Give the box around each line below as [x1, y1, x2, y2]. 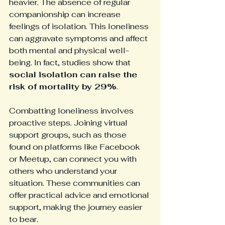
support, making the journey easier [9, 202, 144, 212]
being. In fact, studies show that [9, 57, 133, 68]
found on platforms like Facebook [9, 142, 142, 152]
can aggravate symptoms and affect [9, 33, 150, 44]
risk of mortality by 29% [9, 81, 117, 92]
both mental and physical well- [9, 45, 129, 56]
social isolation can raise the [9, 69, 140, 80]
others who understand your [9, 166, 119, 176]
